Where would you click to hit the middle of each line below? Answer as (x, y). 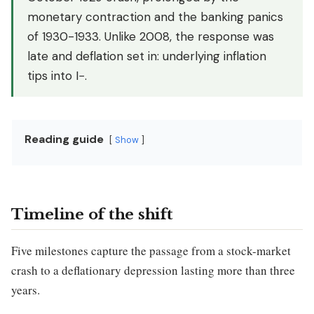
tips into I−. (57, 76)
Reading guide (64, 139)
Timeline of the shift (92, 214)
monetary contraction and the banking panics (155, 17)
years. (26, 290)
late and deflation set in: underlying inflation (147, 56)
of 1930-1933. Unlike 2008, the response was (151, 36)
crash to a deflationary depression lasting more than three (153, 270)
